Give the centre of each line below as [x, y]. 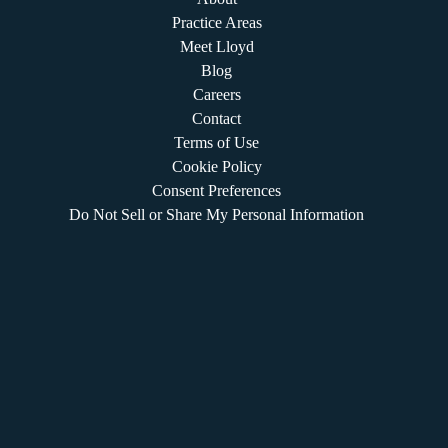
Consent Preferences [216, 190]
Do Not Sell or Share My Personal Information [216, 214]
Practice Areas [216, 22]
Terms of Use [216, 142]
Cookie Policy [216, 166]
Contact [216, 118]
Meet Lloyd [216, 46]
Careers [216, 94]
